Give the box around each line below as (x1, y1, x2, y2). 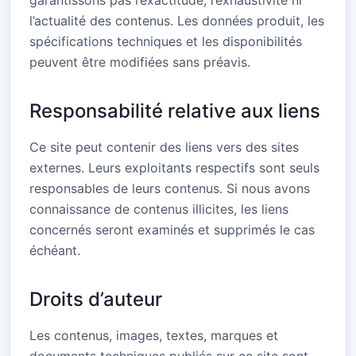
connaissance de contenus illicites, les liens (29, 201, 288, 217)
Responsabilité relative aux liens (29, 99, 320, 122)
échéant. (29, 242, 80, 258)
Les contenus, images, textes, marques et (29, 327, 278, 343)
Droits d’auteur (29, 288, 162, 311)
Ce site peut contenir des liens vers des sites (29, 139, 299, 155)
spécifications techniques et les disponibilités (29, 33, 302, 49)
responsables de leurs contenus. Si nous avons (29, 180, 310, 196)
